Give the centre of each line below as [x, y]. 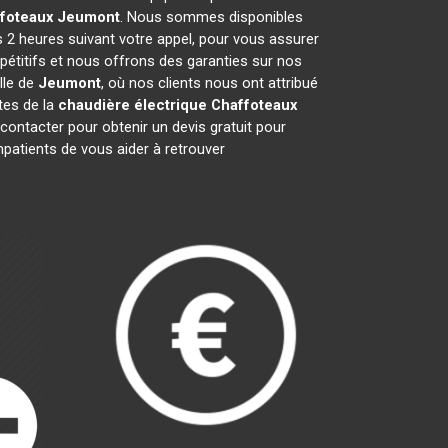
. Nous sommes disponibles [211, 17]
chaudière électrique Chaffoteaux [177, 105]
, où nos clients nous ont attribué [209, 83]
